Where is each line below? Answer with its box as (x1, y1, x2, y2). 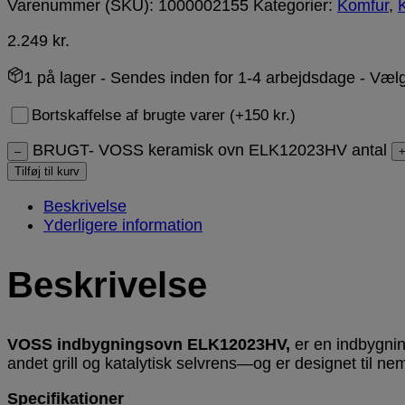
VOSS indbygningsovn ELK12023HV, (7, 335, 295, 354)
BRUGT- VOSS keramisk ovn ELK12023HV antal (33, 140, 387, 159)
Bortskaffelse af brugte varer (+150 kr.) (31, 106, 296, 124)
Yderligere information (43, 215, 202, 234)
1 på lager (24, 68, 96, 87)
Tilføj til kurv (14, 164, 80, 178)
